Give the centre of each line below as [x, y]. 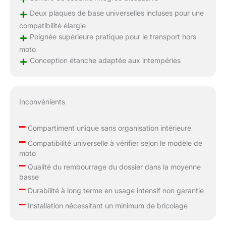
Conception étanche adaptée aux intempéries [104, 60]
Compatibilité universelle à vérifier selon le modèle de [114, 143]
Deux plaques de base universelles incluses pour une [116, 13]
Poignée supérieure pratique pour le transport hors [112, 36]
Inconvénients [42, 102]
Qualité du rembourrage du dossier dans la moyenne [113, 167]
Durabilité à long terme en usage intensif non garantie [115, 191]
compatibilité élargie [52, 25]
